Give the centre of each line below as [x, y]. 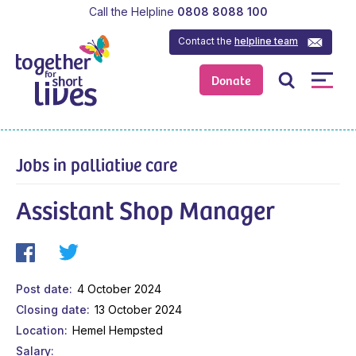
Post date [43, 288]
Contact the [207, 41]
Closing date [51, 309]
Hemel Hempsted [117, 330]
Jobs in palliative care [97, 163]
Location [40, 330]
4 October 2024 [119, 288]
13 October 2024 [138, 309]
